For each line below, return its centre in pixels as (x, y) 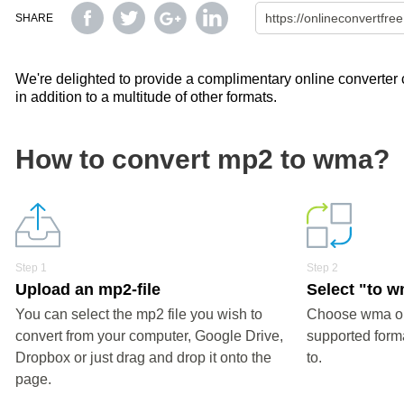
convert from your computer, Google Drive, (149, 336)
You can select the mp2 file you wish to (139, 314)
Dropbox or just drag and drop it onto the (143, 358)
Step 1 (31, 268)
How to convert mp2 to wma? (202, 159)
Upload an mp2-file (88, 289)
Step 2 (323, 268)
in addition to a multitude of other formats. (146, 97)
